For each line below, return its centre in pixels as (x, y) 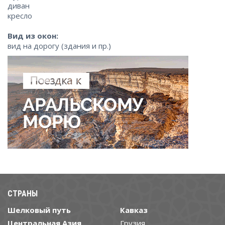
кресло (20, 16)
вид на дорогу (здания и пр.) (59, 46)
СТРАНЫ (23, 194)
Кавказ (134, 210)
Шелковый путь (39, 210)
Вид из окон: (33, 36)
